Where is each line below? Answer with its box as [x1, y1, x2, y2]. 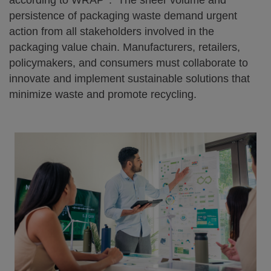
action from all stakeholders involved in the [9, 25, 214, 38]
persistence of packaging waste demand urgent [9, 10, 237, 22]
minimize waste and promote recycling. [9, 88, 197, 100]
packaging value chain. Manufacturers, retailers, [9, 41, 240, 53]
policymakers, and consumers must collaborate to [9, 57, 248, 69]
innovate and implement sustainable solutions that [9, 73, 250, 85]
